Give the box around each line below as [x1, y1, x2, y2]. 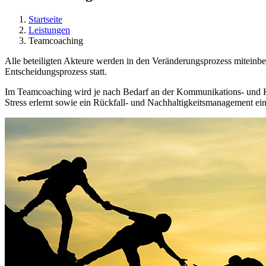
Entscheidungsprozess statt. [5, 66, 107, 77]
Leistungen [28, 24, 70, 35]
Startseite [28, 14, 62, 24]
